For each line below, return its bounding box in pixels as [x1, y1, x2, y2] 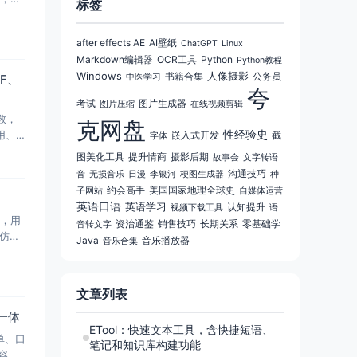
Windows [76, 69, 122, 82]
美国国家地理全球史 [149, 184, 235, 196]
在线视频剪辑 [190, 99, 243, 109]
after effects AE [76, 37, 145, 49]
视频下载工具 [171, 202, 223, 213]
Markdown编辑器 [76, 53, 153, 65]
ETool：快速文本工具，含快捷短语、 [89, 323, 273, 336]
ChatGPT [181, 38, 218, 49]
